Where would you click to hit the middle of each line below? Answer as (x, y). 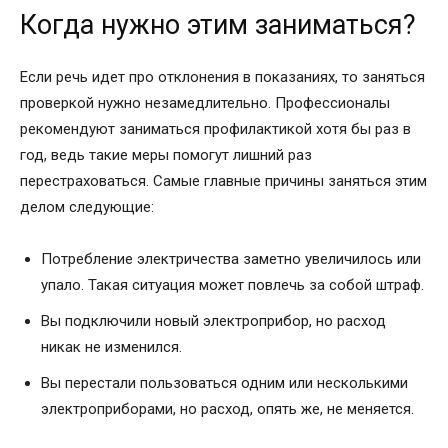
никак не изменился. (111, 346)
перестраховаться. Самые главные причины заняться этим (223, 180)
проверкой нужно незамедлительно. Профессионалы (205, 102)
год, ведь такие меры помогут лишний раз (166, 154)
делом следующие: (87, 206)
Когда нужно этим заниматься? (218, 24)
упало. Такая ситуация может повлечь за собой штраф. (232, 284)
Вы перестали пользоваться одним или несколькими (224, 382)
